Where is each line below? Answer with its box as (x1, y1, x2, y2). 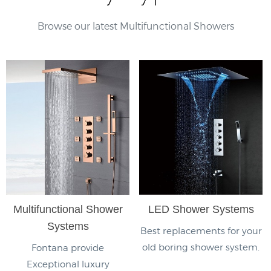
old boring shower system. (142, 241, 260, 253)
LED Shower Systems (148, 203, 254, 216)
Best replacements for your (140, 225, 262, 237)
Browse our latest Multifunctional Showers (37, 19, 234, 31)
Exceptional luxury (26, 258, 109, 270)
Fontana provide (31, 242, 104, 253)
